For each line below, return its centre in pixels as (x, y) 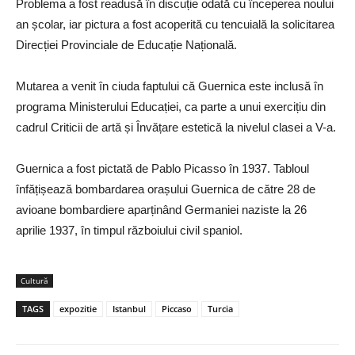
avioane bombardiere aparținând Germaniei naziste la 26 (161, 210)
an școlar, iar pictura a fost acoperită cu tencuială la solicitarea (175, 25)
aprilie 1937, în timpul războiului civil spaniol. (129, 231)
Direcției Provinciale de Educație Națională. (126, 45)
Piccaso (177, 309)
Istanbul (129, 309)
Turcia (220, 309)
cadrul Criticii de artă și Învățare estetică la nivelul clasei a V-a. (176, 128)
